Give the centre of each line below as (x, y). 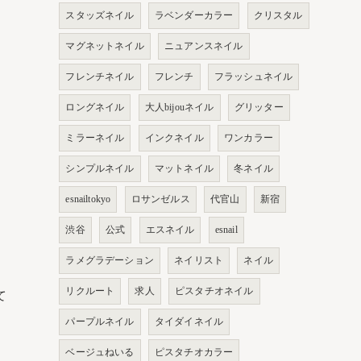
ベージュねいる (100, 352)
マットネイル (184, 168)
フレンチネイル (100, 77)
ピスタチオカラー (194, 352)
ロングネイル (95, 107)
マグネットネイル (105, 46)
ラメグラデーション (110, 260)
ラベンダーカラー (194, 15)
